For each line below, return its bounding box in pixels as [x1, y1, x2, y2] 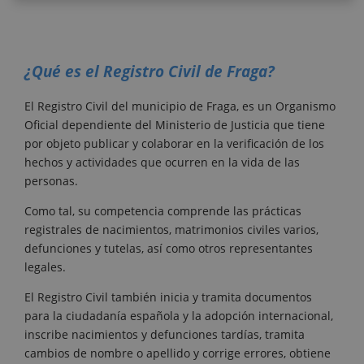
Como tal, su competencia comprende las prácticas [24, 202, 301, 219]
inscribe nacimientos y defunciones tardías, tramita [24, 326, 305, 342]
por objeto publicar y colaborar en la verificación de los [24, 135, 324, 151]
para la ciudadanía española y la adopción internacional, [24, 307, 333, 323]
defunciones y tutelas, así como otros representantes [24, 240, 313, 256]
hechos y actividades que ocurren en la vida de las [24, 154, 300, 170]
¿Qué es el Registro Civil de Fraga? [24, 60, 275, 82]
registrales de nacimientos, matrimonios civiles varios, [24, 221, 318, 237]
